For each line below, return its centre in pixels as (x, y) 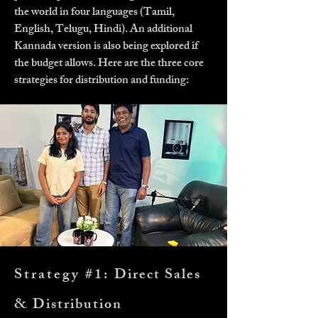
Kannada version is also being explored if (106, 47)
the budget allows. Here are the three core (109, 64)
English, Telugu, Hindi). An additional (103, 30)
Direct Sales (158, 276)
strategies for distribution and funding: (102, 81)
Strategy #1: (64, 276)
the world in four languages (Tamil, (94, 13)
